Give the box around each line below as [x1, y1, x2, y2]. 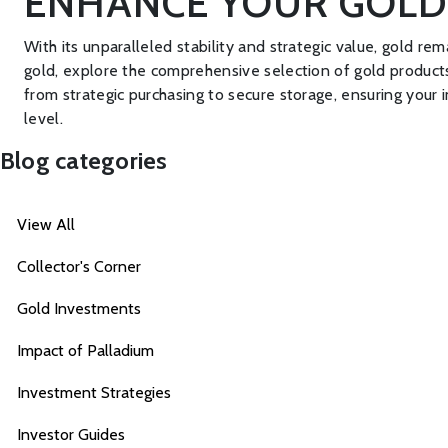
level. [24, 109, 63, 128]
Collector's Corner [17, 257, 141, 276]
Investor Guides [17, 425, 125, 444]
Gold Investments [17, 299, 141, 318]
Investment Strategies [17, 383, 171, 402]
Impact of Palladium [17, 341, 154, 360]
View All [17, 215, 75, 234]
